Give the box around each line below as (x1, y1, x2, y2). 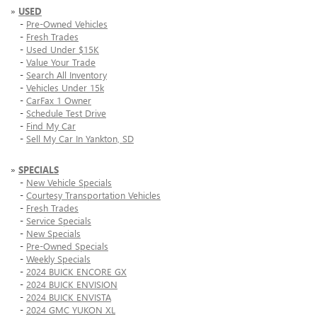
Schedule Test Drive (26, 107, 106, 120)
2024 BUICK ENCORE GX (26, 265, 127, 278)
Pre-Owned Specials (26, 240, 108, 253)
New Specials (26, 227, 81, 240)
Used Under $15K (26, 43, 99, 56)
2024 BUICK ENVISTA (26, 291, 111, 304)
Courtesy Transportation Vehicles (26, 189, 161, 202)
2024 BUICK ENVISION (26, 278, 117, 291)
